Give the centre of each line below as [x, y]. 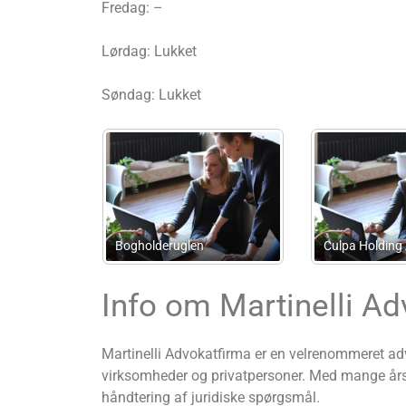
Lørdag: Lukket [149, 52]
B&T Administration [121, 246]
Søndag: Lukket [151, 95]
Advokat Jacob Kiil [326, 246]
